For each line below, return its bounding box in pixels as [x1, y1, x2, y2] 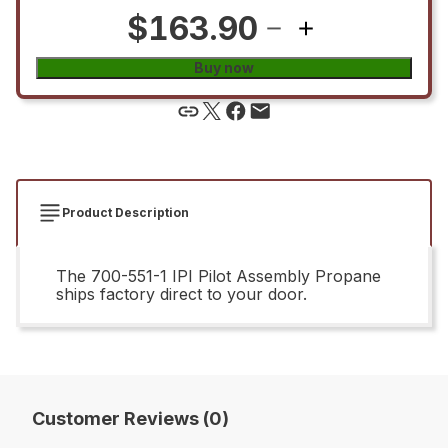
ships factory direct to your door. [56, 283, 307, 304]
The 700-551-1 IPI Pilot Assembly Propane [56, 265, 381, 286]
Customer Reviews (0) [32, 407, 229, 429]
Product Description [62, 204, 189, 220]
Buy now [194, 58, 254, 76]
